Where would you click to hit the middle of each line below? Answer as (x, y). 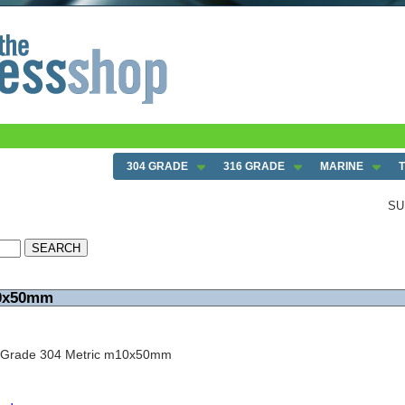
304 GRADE (157, 166)
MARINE (342, 166)
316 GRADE (254, 166)
